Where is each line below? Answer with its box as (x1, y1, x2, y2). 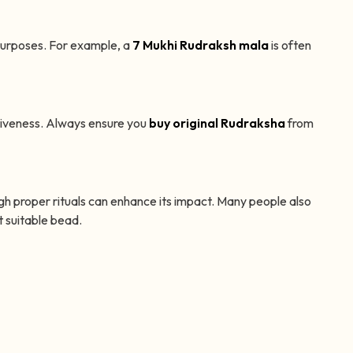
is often (269, 37, 311, 54)
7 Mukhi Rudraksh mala (132, 37, 269, 54)
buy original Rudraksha (149, 115, 285, 132)
